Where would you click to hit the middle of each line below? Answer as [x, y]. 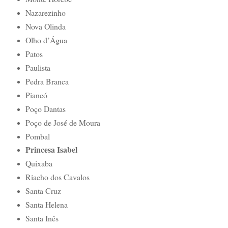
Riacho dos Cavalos [57, 177]
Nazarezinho [45, 12]
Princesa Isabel [51, 150]
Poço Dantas [45, 108]
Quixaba [39, 163]
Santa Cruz [43, 191]
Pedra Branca [47, 81]
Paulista [38, 67]
